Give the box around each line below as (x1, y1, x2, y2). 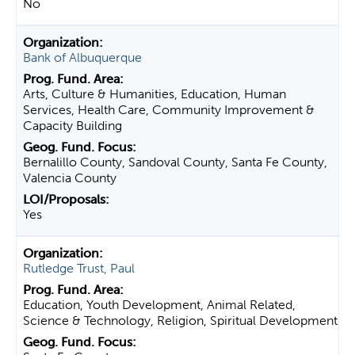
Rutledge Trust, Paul (23, 261, 135, 276)
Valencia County (23, 170, 116, 185)
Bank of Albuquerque (23, 50, 142, 65)
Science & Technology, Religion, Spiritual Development (23, 313, 338, 328)
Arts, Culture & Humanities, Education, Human (23, 86, 286, 101)
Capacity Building (23, 118, 122, 133)
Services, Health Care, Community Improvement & (23, 102, 315, 117)
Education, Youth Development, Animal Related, (23, 297, 296, 312)
